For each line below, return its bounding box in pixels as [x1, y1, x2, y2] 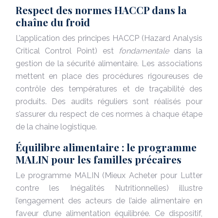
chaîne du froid [16, 15, 90, 29]
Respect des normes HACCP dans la [16, 2, 187, 17]
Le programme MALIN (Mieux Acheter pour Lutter [16, 170, 202, 180]
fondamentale [118, 46, 174, 55]
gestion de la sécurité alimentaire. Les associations [16, 58, 202, 68]
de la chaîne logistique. [16, 122, 97, 131]
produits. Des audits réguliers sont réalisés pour [16, 96, 202, 106]
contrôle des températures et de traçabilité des [16, 84, 202, 93]
